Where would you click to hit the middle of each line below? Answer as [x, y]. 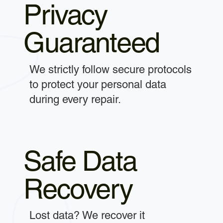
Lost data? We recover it [87, 216]
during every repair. [75, 99]
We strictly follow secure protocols [111, 69]
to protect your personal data [98, 84]
